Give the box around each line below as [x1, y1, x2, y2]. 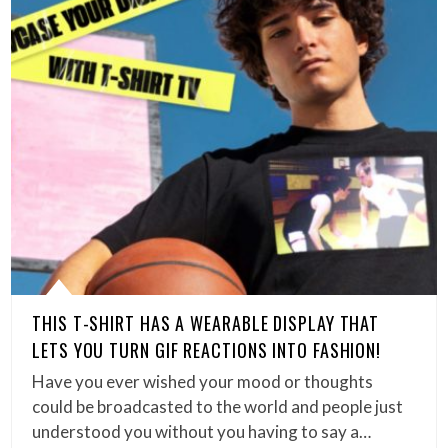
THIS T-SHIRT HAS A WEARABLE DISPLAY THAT [32, 310, 380, 337]
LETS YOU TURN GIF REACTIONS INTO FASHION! [32, 337, 382, 364]
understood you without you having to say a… [32, 421, 372, 443]
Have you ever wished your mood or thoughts [32, 371, 374, 393]
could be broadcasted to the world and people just [32, 396, 404, 418]
